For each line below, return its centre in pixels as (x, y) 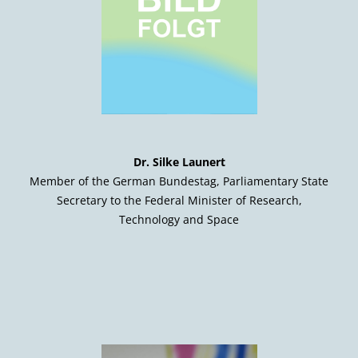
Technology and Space (179, 220)
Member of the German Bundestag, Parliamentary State (179, 181)
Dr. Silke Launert (179, 162)
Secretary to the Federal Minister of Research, (179, 201)
